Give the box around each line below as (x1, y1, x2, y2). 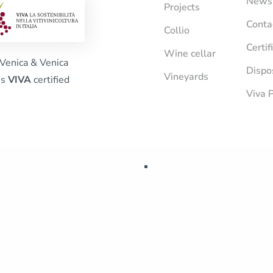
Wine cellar (164, 47, 216, 61)
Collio (164, 24, 190, 38)
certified (31, 73, 70, 87)
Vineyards (164, 70, 209, 84)
